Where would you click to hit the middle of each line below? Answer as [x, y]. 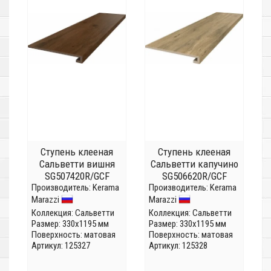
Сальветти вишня [77, 164]
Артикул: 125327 [61, 246]
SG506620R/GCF [194, 176]
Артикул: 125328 [178, 246]
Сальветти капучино [194, 164]
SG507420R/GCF [77, 176]
